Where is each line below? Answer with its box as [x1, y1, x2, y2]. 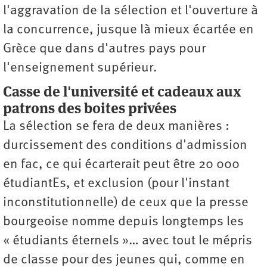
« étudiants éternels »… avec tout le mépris [3, 234, 252, 249]
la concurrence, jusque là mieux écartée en [3, 23, 254, 38]
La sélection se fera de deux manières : [3, 120, 229, 134]
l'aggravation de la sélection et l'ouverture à [3, 4, 258, 18]
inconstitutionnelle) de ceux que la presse [3, 196, 249, 210]
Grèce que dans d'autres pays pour [3, 42, 206, 57]
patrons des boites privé [3, 99, 162, 118]
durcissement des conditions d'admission [3, 139, 247, 153]
